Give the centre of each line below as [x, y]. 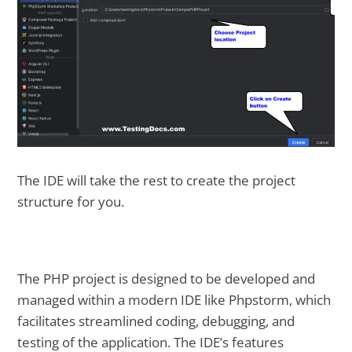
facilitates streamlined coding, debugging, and [156, 321]
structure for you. [71, 202]
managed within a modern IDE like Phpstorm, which [174, 299]
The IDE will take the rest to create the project [157, 181]
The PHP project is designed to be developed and [167, 278]
